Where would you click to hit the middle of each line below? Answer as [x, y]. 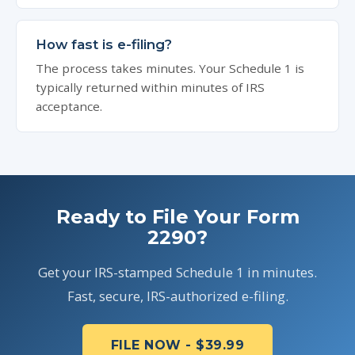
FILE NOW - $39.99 [177, 345]
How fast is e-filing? [104, 44]
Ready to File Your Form [177, 217]
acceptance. [69, 106]
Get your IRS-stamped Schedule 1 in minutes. [177, 272]
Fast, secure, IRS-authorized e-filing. [177, 296]
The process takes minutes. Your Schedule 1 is [170, 68]
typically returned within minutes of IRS [150, 87]
